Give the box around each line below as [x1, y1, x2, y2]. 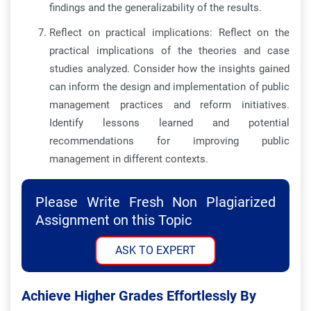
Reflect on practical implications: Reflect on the [49, 26, 289, 39]
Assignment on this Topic [35, 212, 192, 228]
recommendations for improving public [49, 135, 289, 147]
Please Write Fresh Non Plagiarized [35, 194, 276, 210]
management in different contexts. [49, 153, 208, 165]
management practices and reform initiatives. [49, 99, 289, 111]
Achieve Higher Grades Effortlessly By [22, 287, 256, 304]
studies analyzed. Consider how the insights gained [49, 62, 289, 75]
